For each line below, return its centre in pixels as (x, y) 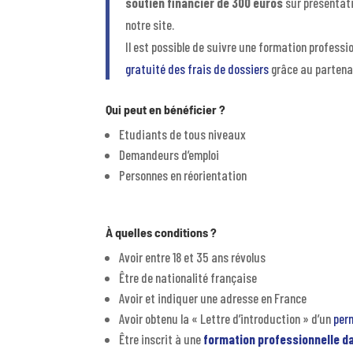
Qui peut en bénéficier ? (166, 109)
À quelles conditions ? (162, 232)
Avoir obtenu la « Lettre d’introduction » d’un (227, 319)
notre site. (150, 24)
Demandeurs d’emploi (169, 154)
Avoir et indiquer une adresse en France (213, 298)
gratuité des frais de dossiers (197, 68)
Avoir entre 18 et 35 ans (175, 257)
